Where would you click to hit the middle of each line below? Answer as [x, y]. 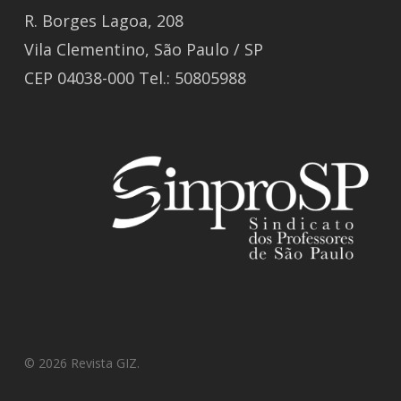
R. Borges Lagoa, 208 [103, 21]
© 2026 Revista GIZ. [81, 363]
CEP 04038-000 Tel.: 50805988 [135, 78]
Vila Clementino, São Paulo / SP [143, 50]
